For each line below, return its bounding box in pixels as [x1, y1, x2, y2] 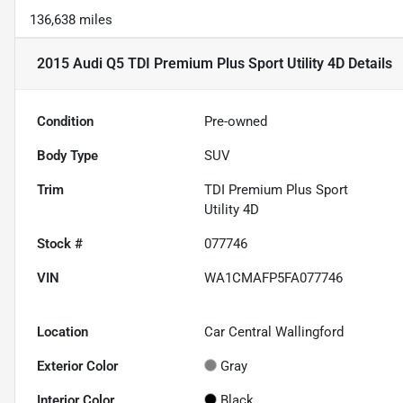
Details [345, 55, 392, 73]
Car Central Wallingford [204, 324, 345, 341]
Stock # [37, 236, 83, 253]
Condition [37, 113, 94, 130]
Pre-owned [204, 113, 268, 130]
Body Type [37, 148, 98, 165]
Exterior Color [37, 358, 118, 375]
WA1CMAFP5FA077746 [204, 270, 344, 287]
